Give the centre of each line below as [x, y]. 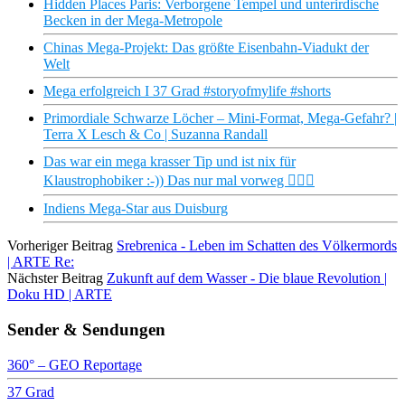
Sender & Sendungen [86, 329]
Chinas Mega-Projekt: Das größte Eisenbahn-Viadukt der [206, 48]
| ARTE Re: [41, 262]
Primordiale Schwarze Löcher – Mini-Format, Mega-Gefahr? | [220, 118]
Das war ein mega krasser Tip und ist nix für [170, 162]
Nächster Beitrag [55, 278]
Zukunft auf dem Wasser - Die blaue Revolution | [247, 278]
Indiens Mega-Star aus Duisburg [136, 209]
